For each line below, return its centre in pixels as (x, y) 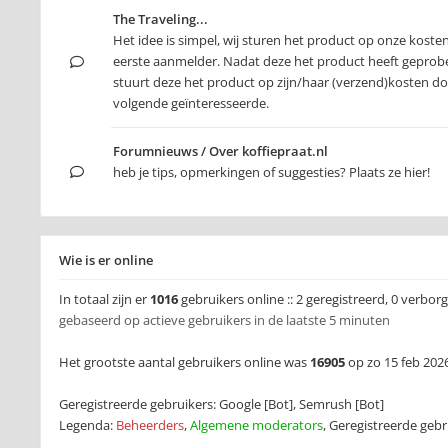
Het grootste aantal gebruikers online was (184, 362)
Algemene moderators (256, 425)
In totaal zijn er (104, 299)
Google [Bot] (256, 404)
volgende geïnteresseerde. (191, 103)
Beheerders (150, 425)
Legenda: (87, 425)
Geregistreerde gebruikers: (139, 404)
